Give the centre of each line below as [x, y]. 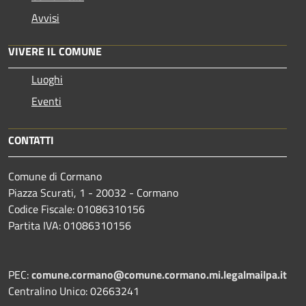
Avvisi [45, 17]
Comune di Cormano [55, 176]
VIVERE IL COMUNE [55, 51]
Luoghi [47, 79]
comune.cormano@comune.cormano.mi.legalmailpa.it [159, 274]
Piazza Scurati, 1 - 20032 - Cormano [93, 192]
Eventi [46, 101]
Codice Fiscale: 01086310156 [76, 209]
